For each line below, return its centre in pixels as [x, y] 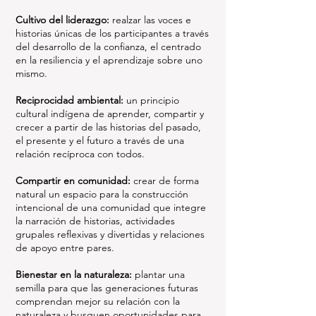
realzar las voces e [150, 20]
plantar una [158, 274]
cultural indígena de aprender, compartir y [110, 114]
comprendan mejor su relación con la [98, 301]
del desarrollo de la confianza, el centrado [108, 47]
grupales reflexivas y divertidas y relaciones [110, 234]
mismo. [31, 73]
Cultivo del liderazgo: [62, 20]
